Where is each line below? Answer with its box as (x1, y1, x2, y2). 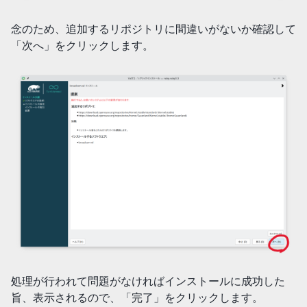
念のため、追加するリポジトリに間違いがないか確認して (11, 21, 296, 36)
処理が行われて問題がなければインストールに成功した (11, 273, 285, 288)
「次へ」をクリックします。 (11, 38, 153, 52)
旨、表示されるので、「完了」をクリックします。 (11, 290, 263, 304)
